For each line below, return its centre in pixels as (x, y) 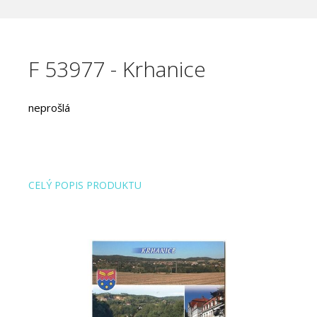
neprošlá (49, 108)
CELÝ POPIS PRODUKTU (85, 185)
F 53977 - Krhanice (117, 69)
